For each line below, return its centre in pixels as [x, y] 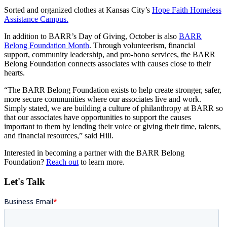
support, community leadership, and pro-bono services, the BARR [110, 54]
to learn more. [102, 162]
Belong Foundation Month [47, 45]
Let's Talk [25, 181]
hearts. [15, 72]
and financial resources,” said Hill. [59, 135]
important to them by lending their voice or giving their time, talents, [112, 126]
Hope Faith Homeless [187, 10]
